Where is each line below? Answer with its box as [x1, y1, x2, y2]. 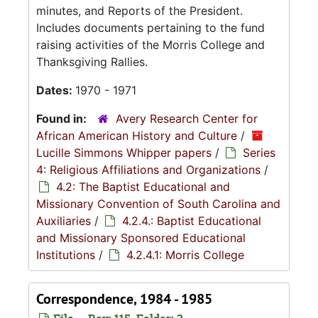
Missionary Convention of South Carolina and [36, 197, 280, 211]
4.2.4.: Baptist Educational [122, 214, 261, 228]
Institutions [36, 248, 95, 262]
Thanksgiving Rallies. [36, 55, 148, 69]
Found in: [36, 111, 89, 126]
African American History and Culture [36, 128, 237, 143]
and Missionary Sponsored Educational [36, 231, 246, 245]
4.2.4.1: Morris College [126, 248, 244, 262]
